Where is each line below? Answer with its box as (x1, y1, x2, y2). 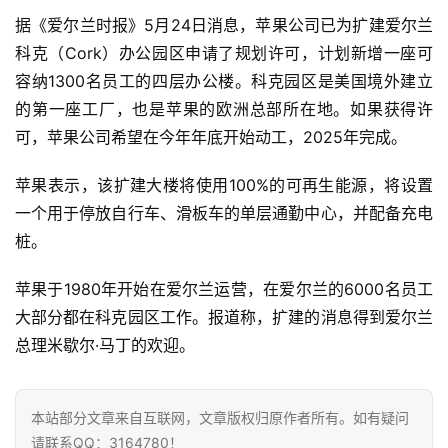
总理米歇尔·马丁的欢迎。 (15, 334, 195, 355)
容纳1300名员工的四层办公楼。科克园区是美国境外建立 (15, 70, 433, 91)
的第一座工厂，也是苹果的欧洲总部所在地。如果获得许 (15, 98, 433, 119)
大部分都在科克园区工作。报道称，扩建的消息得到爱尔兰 (15, 306, 433, 327)
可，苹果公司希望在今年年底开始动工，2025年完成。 (15, 126, 407, 147)
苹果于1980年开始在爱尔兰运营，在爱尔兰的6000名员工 (15, 278, 433, 299)
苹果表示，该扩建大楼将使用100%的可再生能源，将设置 (15, 174, 433, 195)
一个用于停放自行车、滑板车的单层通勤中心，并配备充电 (15, 202, 433, 223)
